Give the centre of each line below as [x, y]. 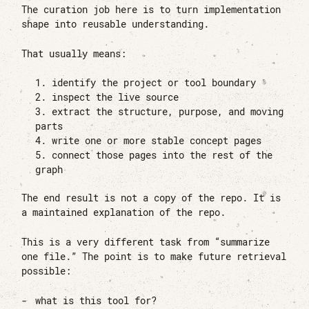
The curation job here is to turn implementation [151, 9]
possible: [47, 271]
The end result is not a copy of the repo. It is [151, 198]
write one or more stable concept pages [157, 141]
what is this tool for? [96, 300]
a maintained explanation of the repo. [124, 213]
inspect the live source [116, 98]
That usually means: [74, 53]
